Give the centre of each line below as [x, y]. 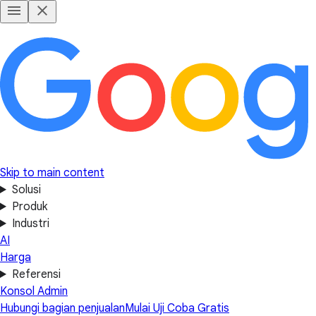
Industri [30, 224]
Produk [29, 207]
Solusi [26, 190]
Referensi [36, 274]
